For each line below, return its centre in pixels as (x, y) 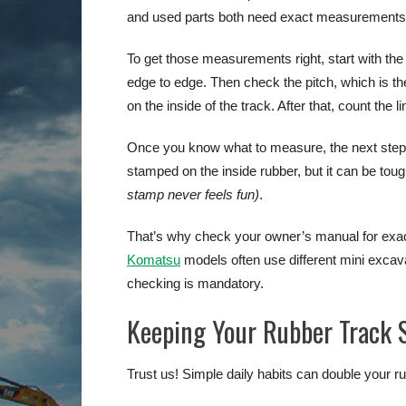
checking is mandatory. (195, 284)
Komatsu (154, 260)
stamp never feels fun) (193, 195)
